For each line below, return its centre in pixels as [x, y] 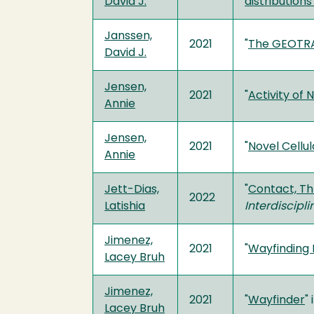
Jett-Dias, [132, 190]
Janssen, [128, 36]
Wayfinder [277, 300]
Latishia [125, 206]
